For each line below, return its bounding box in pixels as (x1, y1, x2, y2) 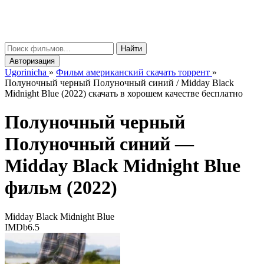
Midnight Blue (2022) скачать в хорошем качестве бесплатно (5, 88, 243, 98)
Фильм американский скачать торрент (56, 67, 210, 77)
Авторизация (9, 57, 55, 65)
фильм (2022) (5, 177, 117, 199)
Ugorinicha (5, 67, 47, 77)
